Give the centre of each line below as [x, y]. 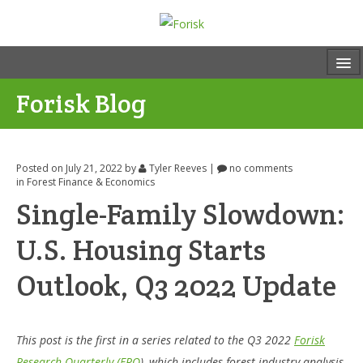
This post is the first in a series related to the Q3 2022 [155, 340]
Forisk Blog [81, 103]
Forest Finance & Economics [91, 182]
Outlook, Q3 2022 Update [176, 285]
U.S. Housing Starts [141, 250]
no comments [260, 169]
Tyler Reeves [178, 169]
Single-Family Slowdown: [181, 214]
